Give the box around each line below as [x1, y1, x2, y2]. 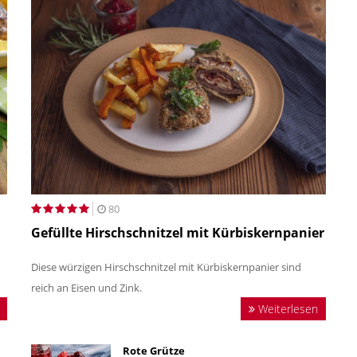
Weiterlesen [255, 300, 318, 316]
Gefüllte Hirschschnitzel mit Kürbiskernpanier [31, 223, 324, 241]
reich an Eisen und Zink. [31, 280, 144, 295]
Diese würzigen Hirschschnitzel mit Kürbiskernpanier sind [31, 259, 301, 274]
